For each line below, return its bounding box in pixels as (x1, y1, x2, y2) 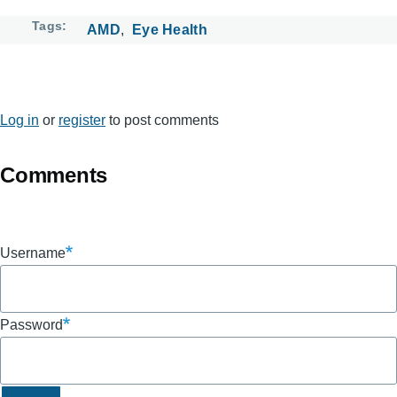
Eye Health (131, 21, 208, 37)
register (58, 112, 105, 128)
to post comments (105, 112, 219, 128)
